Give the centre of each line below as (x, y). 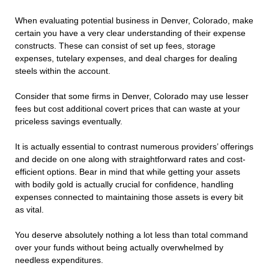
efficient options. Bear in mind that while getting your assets (128, 172)
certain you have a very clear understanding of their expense (130, 33)
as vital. (29, 210)
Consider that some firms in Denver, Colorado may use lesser (132, 96)
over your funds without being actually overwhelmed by (119, 248)
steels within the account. (63, 71)
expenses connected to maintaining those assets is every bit (129, 197)
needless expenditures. (59, 260)
